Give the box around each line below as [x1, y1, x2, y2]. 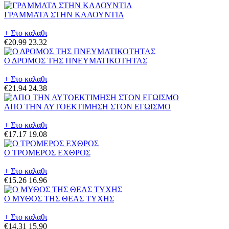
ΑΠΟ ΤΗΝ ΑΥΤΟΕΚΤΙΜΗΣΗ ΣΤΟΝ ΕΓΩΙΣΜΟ [4, 102, 171, 111]
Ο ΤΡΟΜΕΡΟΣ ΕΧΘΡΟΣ [4, 148, 90, 157]
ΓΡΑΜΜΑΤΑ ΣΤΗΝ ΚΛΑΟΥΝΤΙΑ [4, 10, 124, 19]
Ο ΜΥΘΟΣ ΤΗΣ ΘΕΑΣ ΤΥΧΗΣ [4, 194, 114, 203]
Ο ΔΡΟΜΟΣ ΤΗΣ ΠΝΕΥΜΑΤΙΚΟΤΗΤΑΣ [4, 56, 147, 65]
